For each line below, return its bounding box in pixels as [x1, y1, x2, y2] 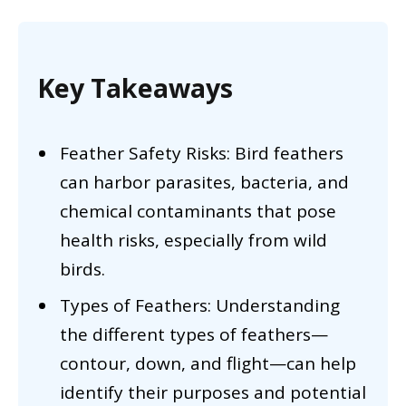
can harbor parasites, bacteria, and [60, 169, 349, 194]
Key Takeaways [37, 71, 233, 106]
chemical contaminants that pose [60, 198, 336, 223]
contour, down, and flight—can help [60, 352, 356, 376]
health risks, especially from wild [60, 227, 327, 252]
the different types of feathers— [60, 323, 328, 347]
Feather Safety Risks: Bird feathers [60, 140, 343, 165]
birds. [60, 256, 105, 281]
